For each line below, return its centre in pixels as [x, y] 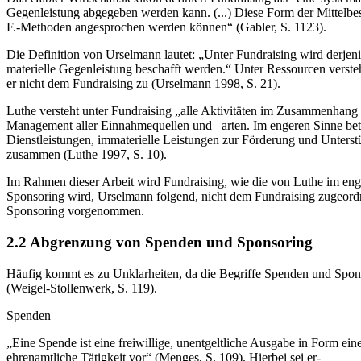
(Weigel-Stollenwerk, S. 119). [82, 288]
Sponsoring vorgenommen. [75, 211]
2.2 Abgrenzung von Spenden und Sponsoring [160, 242]
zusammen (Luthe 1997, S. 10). [87, 155]
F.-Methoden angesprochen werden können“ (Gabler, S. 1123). [166, 27]
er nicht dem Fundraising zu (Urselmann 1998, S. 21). [143, 84]
